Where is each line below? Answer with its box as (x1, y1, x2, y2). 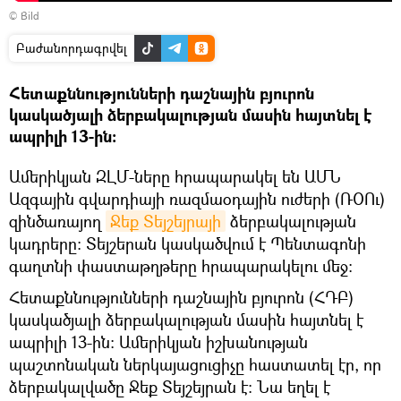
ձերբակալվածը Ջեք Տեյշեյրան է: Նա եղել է (9, 375, 330, 397)
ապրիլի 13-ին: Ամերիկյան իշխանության (9, 330, 308, 353)
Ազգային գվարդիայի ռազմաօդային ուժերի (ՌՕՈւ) (9, 187, 385, 209)
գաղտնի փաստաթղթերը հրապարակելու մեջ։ (9, 254, 353, 277)
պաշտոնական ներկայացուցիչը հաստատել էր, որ (9, 353, 381, 375)
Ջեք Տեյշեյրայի (110, 209, 221, 232)
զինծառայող (9, 209, 106, 232)
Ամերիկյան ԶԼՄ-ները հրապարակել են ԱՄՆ (9, 165, 341, 187)
